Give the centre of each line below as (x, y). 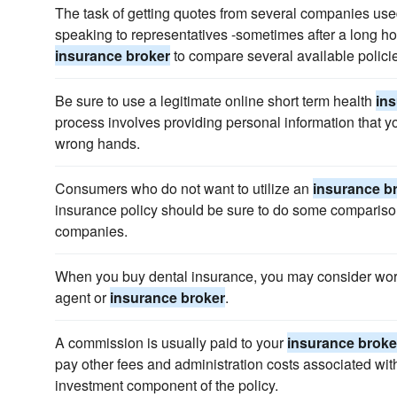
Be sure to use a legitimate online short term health (215, 101)
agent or (82, 297)
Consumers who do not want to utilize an (184, 188)
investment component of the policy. (167, 385)
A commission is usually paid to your (171, 343)
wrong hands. (97, 143)
